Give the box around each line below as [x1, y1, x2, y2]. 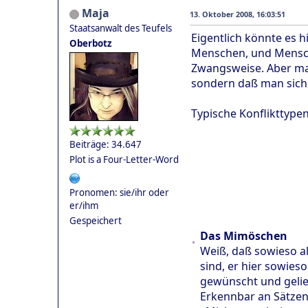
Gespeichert [69, 214, 122, 228]
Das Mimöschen [200, 228, 287, 244]
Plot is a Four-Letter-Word [69, 153, 179, 166]
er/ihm [69, 199, 98, 212]
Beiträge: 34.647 [69, 138, 142, 151]
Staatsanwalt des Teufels [69, 22, 172, 35]
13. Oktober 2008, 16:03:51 [190, 9, 285, 20]
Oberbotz [69, 37, 112, 50]
